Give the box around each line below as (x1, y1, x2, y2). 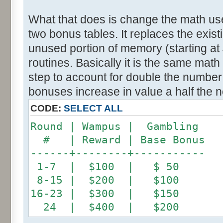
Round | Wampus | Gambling (30, 120, 199, 132)
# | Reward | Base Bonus (30, 133, 205, 146)
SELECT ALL (64, 103, 123, 113)
